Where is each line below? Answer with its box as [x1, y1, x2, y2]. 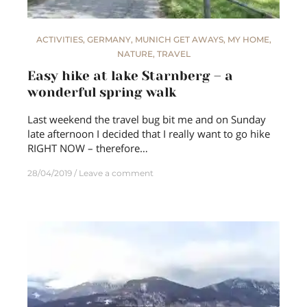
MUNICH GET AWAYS [134, 34, 223, 45]
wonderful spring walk [27, 84, 176, 100]
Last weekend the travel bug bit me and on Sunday [27, 112, 266, 126]
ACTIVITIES [36, 34, 83, 45]
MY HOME [227, 34, 269, 45]
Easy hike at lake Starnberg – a [27, 68, 233, 84]
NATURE [116, 48, 153, 59]
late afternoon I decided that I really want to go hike [27, 126, 270, 140]
